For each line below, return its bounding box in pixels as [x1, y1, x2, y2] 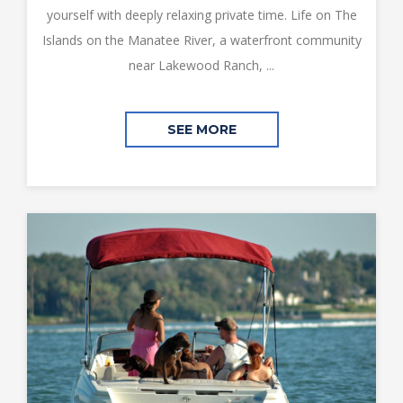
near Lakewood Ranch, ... [129, 57, 274, 74]
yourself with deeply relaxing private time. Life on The [46, 6, 357, 23]
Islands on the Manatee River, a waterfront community [41, 31, 362, 49]
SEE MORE [166, 121, 237, 138]
